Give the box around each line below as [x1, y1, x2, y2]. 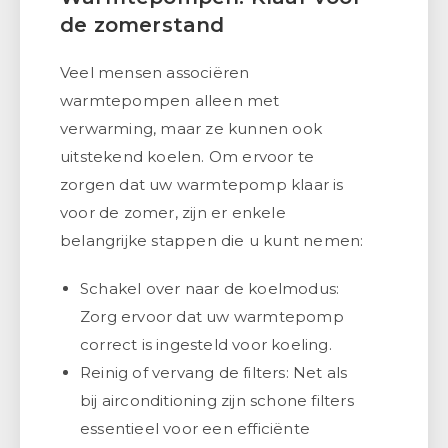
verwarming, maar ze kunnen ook [60, 118, 322, 138]
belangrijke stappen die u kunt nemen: [60, 230, 364, 250]
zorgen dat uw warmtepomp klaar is [60, 174, 344, 194]
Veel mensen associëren [60, 62, 250, 82]
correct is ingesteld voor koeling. [80, 334, 332, 354]
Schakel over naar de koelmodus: [80, 278, 340, 298]
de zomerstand [60, 12, 225, 37]
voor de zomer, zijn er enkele [60, 202, 286, 222]
